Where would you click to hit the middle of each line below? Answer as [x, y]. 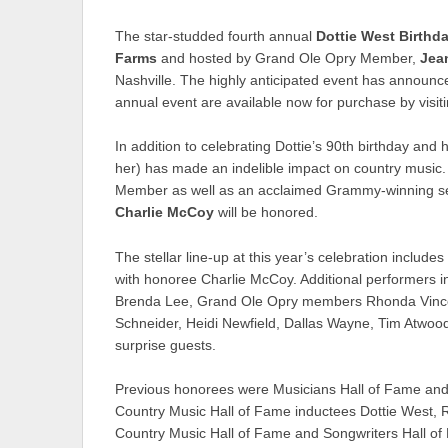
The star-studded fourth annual [215, 36]
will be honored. [266, 213]
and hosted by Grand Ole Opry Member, [288, 58]
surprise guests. [165, 345]
